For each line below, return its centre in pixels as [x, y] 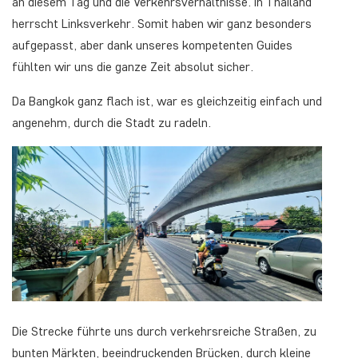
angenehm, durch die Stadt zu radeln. [111, 123]
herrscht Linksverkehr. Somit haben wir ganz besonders [162, 24]
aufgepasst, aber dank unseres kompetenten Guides [152, 45]
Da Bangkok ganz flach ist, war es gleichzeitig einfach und [167, 101]
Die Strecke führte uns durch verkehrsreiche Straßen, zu [164, 331]
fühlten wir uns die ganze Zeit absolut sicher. [133, 67]
